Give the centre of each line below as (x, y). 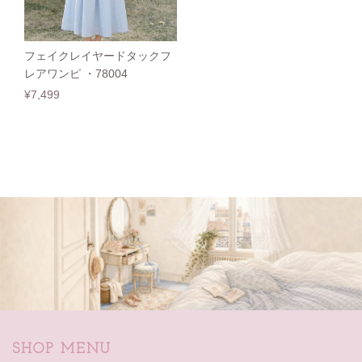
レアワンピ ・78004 (76, 74)
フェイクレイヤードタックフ (98, 57)
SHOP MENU (62, 350)
